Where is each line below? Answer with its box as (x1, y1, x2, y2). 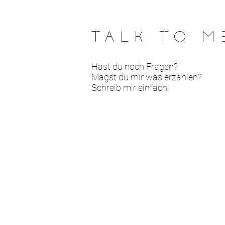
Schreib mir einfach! (91, 82, 169, 93)
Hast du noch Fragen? (91, 61, 178, 72)
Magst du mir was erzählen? (91, 72, 202, 82)
